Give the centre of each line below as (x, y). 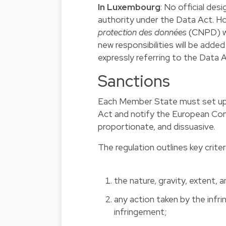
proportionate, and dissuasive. (156, 127)
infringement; (140, 212)
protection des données (142, 32)
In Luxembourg (129, 7)
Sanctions (134, 81)
